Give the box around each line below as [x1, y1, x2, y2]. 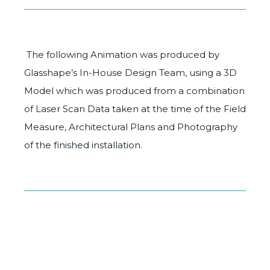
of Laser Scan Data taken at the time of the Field [24, 102, 246, 115]
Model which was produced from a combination [24, 84, 245, 96]
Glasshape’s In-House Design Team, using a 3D [24, 66, 237, 78]
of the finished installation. [24, 139, 145, 151]
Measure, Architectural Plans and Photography [24, 121, 237, 133]
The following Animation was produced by [24, 48, 219, 60]
